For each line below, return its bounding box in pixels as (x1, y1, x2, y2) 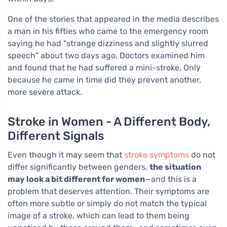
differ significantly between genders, (8, 162, 149, 172)
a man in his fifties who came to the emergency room (8, 26, 208, 36)
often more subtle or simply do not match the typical (8, 198, 207, 208)
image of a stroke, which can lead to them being (8, 210, 190, 220)
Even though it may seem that (8, 149, 124, 160)
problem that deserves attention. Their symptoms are (8, 186, 209, 196)
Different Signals (8, 128, 104, 143)
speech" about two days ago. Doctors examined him (8, 50, 205, 60)
